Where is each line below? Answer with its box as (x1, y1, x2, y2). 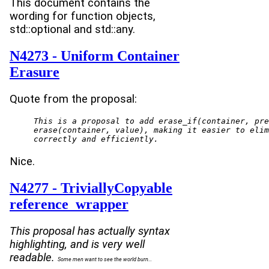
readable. (10, 250, 58, 264)
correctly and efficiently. (34, 134, 159, 144)
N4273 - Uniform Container (10, 47, 180, 64)
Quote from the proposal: (10, 92, 137, 106)
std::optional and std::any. (10, 22, 135, 36)
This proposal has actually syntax (10, 224, 170, 238)
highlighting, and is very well (10, 237, 145, 251)
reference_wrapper (10, 196, 128, 212)
